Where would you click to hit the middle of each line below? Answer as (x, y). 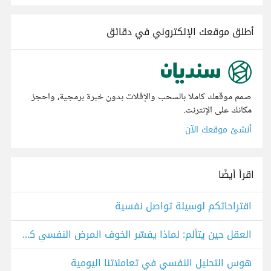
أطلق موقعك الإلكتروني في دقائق (180, 32)
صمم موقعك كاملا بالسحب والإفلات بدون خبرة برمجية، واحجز (142, 97)
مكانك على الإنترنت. (217, 111)
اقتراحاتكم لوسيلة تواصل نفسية (183, 206)
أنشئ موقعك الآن (218, 130)
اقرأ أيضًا (236, 175)
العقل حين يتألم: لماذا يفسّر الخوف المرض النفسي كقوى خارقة (26, 235)
